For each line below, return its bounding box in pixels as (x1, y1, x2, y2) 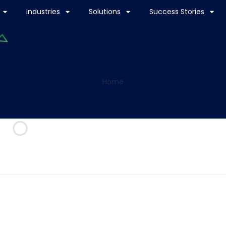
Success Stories (149, 6, 204, 17)
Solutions (88, 6, 121, 17)
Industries (26, 6, 60, 17)
